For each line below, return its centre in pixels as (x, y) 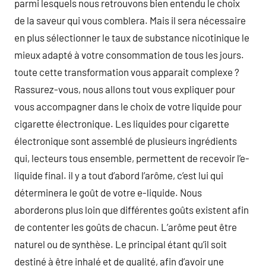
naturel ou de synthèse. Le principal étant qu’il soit (121, 244)
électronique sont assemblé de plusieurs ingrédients (126, 141)
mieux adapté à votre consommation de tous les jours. (129, 55)
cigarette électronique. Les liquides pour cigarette (122, 123)
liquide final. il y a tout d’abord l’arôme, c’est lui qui (119, 175)
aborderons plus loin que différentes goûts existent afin (132, 210)
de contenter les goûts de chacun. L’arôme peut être (126, 227)
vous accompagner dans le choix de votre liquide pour (128, 106)
